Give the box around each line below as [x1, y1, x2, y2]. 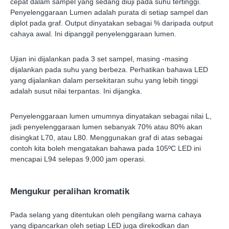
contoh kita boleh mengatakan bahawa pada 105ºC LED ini [10, 144, 201, 153]
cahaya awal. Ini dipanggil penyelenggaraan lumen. [10, 30, 176, 38]
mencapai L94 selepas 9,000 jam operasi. [10, 155, 146, 164]
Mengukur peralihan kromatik [10, 187, 129, 197]
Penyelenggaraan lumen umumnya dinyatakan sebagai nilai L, [10, 112, 212, 121]
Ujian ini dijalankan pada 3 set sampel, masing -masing [10, 55, 188, 63]
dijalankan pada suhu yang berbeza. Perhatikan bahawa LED [10, 65, 208, 74]
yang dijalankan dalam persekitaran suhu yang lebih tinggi [10, 76, 198, 85]
